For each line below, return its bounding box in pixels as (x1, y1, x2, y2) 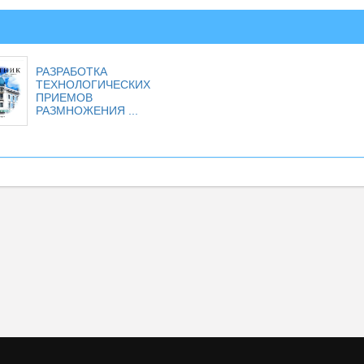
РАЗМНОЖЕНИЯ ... (35, 104, 138, 117)
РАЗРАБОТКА (35, 65, 107, 78)
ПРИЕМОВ (35, 91, 93, 104)
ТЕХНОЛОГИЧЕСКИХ (35, 78, 150, 91)
